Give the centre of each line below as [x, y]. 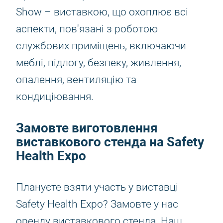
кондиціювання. [55, 97]
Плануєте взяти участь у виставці [97, 187]
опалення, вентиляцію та [76, 80]
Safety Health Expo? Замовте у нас [97, 204]
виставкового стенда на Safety [110, 142]
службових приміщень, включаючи [101, 46]
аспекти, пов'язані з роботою [87, 29]
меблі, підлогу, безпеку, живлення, [99, 63]
